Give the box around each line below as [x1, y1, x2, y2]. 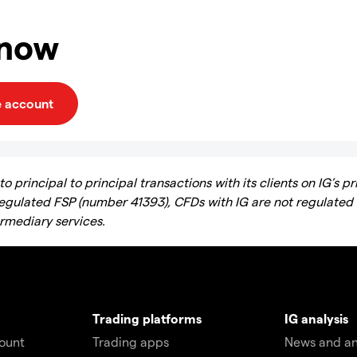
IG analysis [284, 311, 349, 326]
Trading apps [92, 334, 169, 349]
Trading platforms [92, 311, 202, 326]
